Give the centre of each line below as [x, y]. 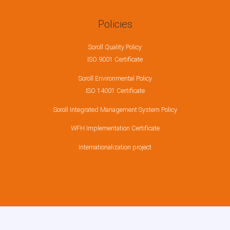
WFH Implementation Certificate [115, 128]
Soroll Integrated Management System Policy [115, 109]
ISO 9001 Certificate [115, 59]
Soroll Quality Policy [115, 47]
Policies [115, 24]
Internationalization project [115, 147]
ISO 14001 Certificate [115, 90]
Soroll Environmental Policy [115, 78]
